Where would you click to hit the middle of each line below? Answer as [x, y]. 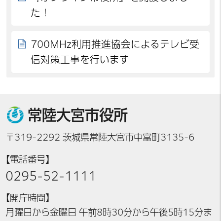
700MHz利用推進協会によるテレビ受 [115, 44]
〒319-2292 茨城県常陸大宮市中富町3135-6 [100, 137]
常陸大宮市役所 [77, 115]
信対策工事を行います [80, 60]
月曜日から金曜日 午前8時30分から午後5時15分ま [109, 212]
